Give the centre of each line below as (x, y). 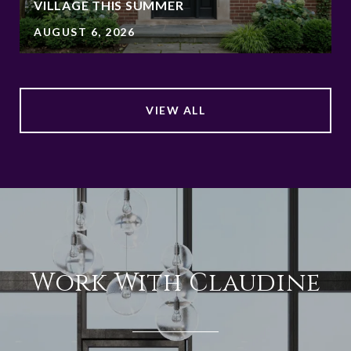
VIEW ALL (175, 110)
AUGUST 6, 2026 (84, 31)
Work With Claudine (175, 283)
